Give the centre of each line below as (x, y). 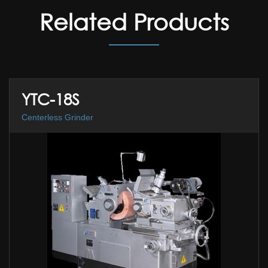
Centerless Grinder (57, 117)
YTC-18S (50, 99)
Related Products (134, 22)
